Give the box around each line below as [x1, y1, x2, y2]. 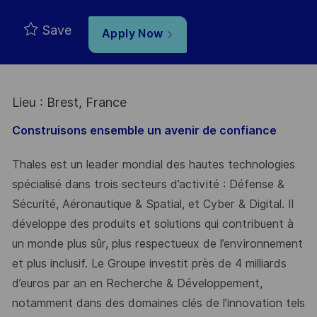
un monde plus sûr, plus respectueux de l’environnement [11, 237, 303, 251]
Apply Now [101, 27, 166, 41]
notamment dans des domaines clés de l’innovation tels [11, 296, 305, 311]
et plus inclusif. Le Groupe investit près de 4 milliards [11, 257, 287, 271]
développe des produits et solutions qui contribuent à [11, 217, 294, 231]
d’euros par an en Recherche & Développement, [11, 277, 263, 291]
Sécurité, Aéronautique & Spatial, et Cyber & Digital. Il [11, 197, 294, 212]
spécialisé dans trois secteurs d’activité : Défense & [11, 178, 284, 192]
